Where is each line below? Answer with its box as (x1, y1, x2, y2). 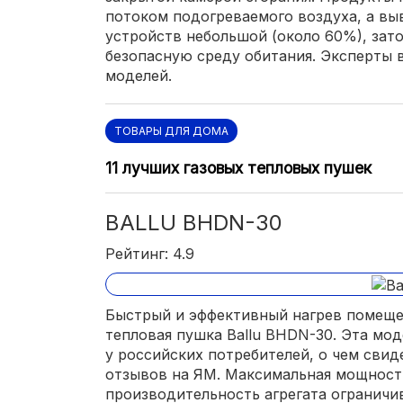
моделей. (105, 67, 172, 85)
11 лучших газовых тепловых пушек (105, 158, 372, 177)
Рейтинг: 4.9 (105, 245, 194, 263)
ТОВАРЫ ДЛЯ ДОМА (114, 124, 228, 138)
